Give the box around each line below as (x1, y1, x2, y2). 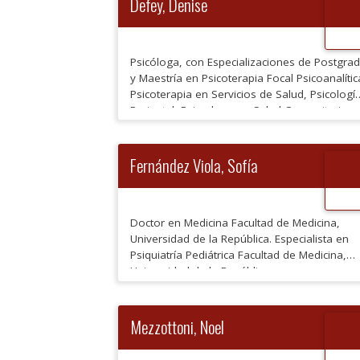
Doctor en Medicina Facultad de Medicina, (130, 215, 340, 230)
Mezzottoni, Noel (130, 314, 224, 339)
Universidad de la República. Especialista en (130, 231, 349, 246)
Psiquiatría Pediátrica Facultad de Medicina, (130, 247, 346, 262)
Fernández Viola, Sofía (130, 153, 258, 178)
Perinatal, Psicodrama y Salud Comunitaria (130, 102, 347, 117)
